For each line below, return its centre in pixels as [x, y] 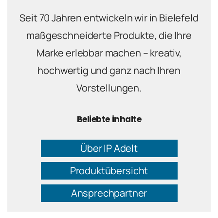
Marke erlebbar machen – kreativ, [109, 53]
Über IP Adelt [109, 148]
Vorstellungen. [109, 88]
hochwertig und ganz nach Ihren [109, 71]
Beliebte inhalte [109, 119]
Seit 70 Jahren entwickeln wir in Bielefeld [109, 18]
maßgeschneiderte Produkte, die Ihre [109, 36]
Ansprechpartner [109, 193]
